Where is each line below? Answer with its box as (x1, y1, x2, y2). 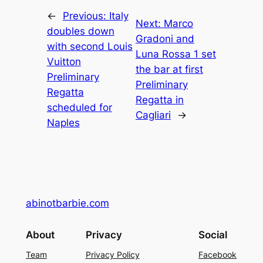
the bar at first (135, 63, 203, 75)
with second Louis (46, 40, 133, 52)
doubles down (46, 25, 114, 37)
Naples (46, 116, 80, 129)
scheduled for (46, 101, 112, 113)
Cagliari (135, 109, 171, 121)
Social (198, 228, 228, 241)
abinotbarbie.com (25, 197, 109, 209)
